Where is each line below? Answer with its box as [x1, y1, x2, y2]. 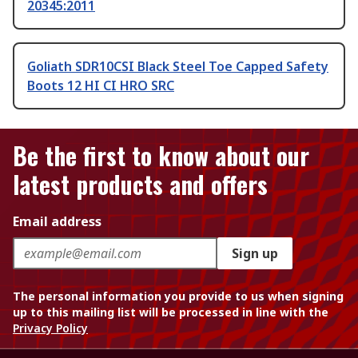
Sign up [232, 245, 278, 263]
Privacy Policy [13, 320, 88, 336]
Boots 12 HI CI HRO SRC [27, 77, 174, 95]
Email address [13, 213, 101, 231]
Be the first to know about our [13, 137, 309, 174]
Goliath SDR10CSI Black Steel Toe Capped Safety [27, 58, 328, 76]
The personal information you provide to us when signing [13, 288, 344, 304]
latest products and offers [13, 166, 268, 203]
